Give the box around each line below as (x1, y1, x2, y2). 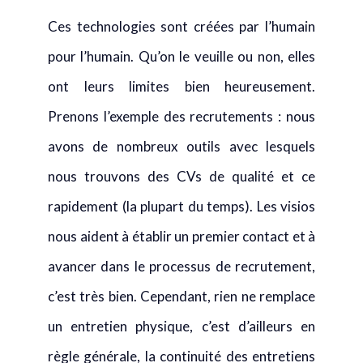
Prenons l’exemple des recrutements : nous (48, 108, 315, 125)
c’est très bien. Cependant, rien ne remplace (48, 288, 315, 305)
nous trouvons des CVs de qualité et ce (48, 168, 315, 185)
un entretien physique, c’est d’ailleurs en (48, 318, 315, 335)
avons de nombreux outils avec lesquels (48, 138, 315, 155)
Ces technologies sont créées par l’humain (48, 18, 315, 35)
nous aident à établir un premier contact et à (48, 228, 315, 245)
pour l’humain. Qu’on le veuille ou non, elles (48, 48, 315, 65)
